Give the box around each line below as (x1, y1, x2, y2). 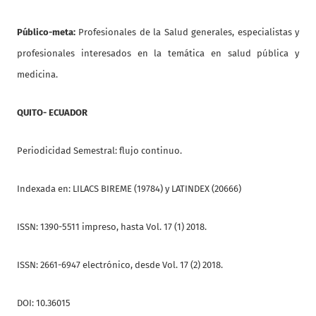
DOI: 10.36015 (17, 298, 71, 309)
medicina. (17, 69, 58, 80)
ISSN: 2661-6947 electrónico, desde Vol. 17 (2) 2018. (17, 260, 223, 271)
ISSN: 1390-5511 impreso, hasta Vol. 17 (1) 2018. (17, 221, 207, 233)
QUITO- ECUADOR (17, 107, 87, 119)
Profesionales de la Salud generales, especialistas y (78, 27, 300, 38)
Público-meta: (17, 27, 79, 38)
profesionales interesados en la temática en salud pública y (17, 48, 299, 59)
